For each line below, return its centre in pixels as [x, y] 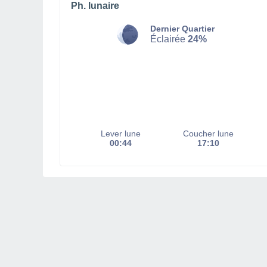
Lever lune [121, 133]
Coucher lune [208, 133]
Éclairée [169, 39]
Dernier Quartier [182, 29]
